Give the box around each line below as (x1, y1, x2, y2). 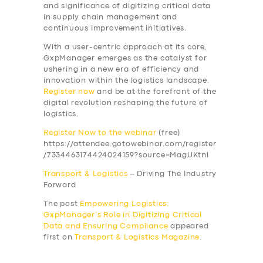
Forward (43, 182, 76, 189)
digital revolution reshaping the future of (43, 100, 208, 107)
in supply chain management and (43, 14, 178, 21)
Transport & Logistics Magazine (75, 234, 200, 241)
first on (43, 234, 75, 241)
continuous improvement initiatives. (43, 25, 187, 32)
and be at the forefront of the (95, 89, 217, 96)
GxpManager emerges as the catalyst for (43, 55, 207, 62)
